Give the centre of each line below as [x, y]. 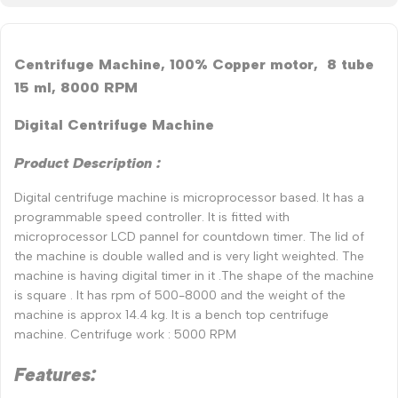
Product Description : [88, 162]
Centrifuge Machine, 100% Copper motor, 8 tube [194, 64]
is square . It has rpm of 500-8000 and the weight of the [180, 295]
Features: [58, 375]
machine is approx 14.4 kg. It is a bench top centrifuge [171, 314]
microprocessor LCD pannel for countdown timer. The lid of [189, 236]
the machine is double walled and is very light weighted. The [189, 256]
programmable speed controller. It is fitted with [152, 217]
